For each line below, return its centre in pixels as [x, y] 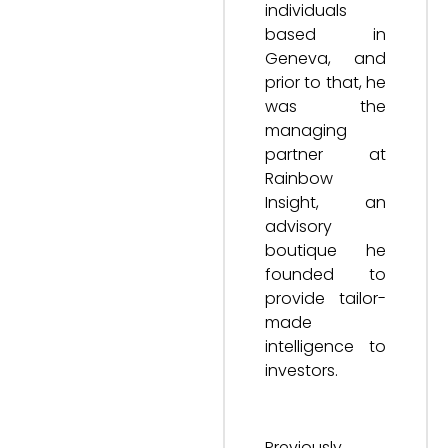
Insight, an [325, 202]
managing [306, 130]
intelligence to [325, 346]
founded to [325, 274]
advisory [298, 226]
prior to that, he [325, 82]
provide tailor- [325, 298]
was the [325, 106]
